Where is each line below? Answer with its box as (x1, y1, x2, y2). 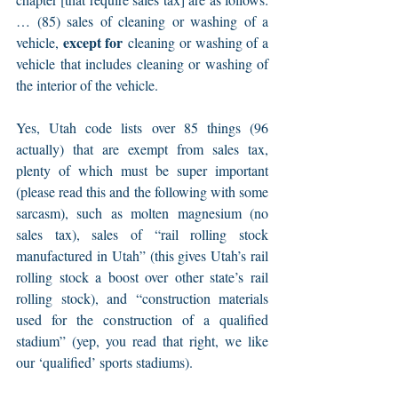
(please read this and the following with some (16, 182, 268, 202)
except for (62, 32, 123, 53)
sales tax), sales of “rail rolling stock (16, 225, 268, 244)
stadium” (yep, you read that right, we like (16, 331, 268, 351)
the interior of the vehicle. (16, 76, 158, 95)
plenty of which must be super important (16, 161, 268, 180)
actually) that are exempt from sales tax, (16, 139, 268, 159)
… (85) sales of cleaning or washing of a (16, 12, 268, 31)
